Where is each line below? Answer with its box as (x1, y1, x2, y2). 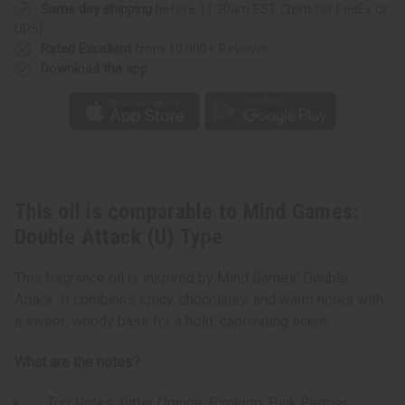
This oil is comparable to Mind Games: (14, 199, 360, 225)
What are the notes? (14, 353, 140, 372)
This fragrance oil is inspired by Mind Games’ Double (14, 269, 348, 287)
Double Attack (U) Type (14, 224, 223, 250)
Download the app (41, 60, 147, 77)
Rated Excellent (41, 40, 131, 57)
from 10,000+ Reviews (131, 40, 268, 57)
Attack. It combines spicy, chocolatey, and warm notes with (14, 291, 383, 309)
